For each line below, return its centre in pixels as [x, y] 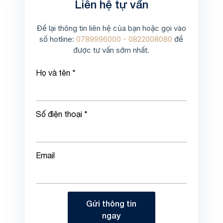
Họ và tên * [56, 72]
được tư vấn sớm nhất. [111, 50]
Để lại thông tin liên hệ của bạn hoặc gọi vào [111, 28]
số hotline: [58, 39]
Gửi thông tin [111, 203]
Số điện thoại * [62, 114]
